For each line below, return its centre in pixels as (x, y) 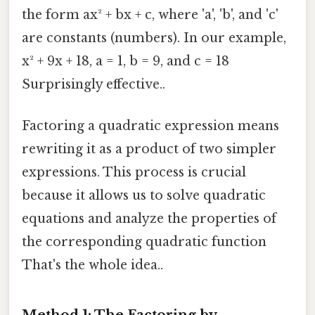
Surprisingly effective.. (94, 84)
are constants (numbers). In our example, (154, 38)
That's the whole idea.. (92, 265)
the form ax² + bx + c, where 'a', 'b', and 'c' (150, 14)
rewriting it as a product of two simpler (149, 149)
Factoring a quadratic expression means (150, 126)
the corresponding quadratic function (144, 242)
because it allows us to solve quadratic (144, 196)
